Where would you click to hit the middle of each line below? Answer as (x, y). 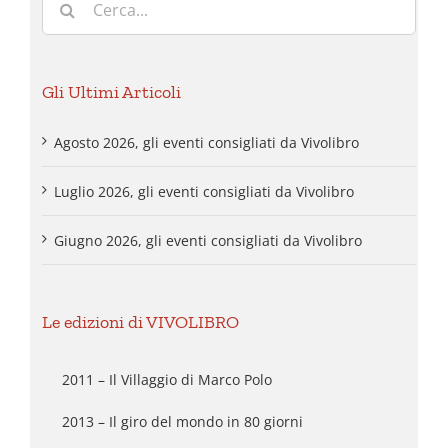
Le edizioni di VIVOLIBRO (140, 321)
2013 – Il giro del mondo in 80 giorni (182, 421)
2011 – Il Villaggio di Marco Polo (167, 379)
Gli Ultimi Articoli (111, 92)
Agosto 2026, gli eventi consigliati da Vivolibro (206, 142)
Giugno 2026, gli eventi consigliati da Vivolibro (208, 240)
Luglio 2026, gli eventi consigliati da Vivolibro (204, 191)
